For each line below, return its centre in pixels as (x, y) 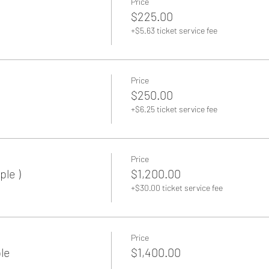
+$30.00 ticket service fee (177, 188)
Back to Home (134, 130)
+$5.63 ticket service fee (174, 30)
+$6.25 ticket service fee (174, 109)
